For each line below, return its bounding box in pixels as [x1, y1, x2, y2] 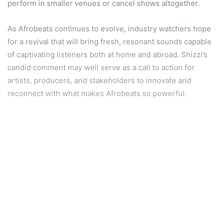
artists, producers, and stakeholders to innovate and [7, 75, 191, 85]
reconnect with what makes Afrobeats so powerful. [7, 88, 187, 98]
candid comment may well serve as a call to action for [7, 62, 195, 72]
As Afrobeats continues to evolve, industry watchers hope [7, 23, 211, 33]
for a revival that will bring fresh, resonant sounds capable [7, 36, 212, 46]
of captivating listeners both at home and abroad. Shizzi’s [7, 49, 208, 59]
